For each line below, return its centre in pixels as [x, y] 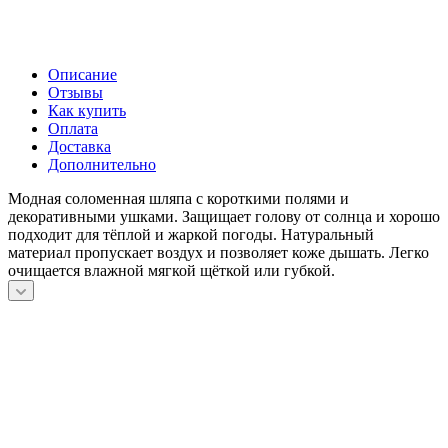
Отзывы [75, 92]
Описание [82, 74]
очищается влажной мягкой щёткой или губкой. [171, 270]
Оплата [73, 128]
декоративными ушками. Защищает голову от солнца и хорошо [224, 216]
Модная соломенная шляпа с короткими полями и [178, 198]
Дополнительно [102, 164]
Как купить [87, 110]
